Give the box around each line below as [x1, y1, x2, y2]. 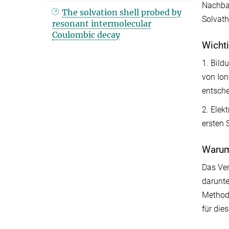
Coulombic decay [52, 29, 120, 40]
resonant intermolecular [52, 18, 151, 29]
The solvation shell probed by [62, 7, 182, 17]
